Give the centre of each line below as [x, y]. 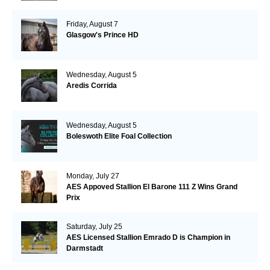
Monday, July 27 [93, 176]
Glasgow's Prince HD [102, 35]
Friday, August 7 [92, 24]
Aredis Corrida [91, 85]
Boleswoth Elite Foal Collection [119, 136]
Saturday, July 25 [94, 226]
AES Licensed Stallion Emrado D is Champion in [148, 237]
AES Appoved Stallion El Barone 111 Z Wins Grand [152, 187]
